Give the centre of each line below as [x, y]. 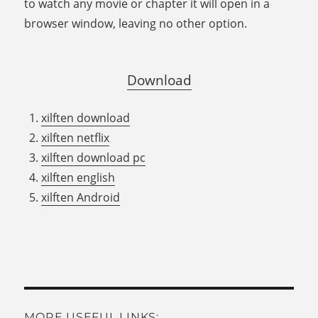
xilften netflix [76, 138]
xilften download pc [94, 158]
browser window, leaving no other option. [136, 24]
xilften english [78, 178]
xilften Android [81, 198]
